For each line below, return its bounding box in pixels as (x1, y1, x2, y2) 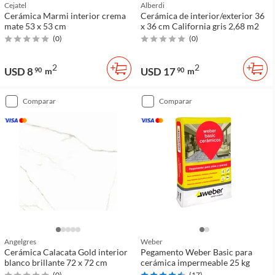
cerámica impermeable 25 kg (141, 257, 250, 268)
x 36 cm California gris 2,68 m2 (141, 21, 259, 31)
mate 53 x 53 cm (4, 21, 66, 31)
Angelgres (4, 237, 36, 246)
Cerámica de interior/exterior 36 (141, 10, 265, 21)
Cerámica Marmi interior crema (4, 10, 126, 21)
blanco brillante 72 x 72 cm (4, 257, 107, 268)
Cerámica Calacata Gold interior (4, 247, 128, 257)
